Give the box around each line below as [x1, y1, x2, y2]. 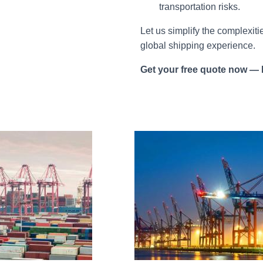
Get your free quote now [140, 65, 249, 75]
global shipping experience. [140, 41, 255, 50]
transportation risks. [159, 2, 240, 12]
